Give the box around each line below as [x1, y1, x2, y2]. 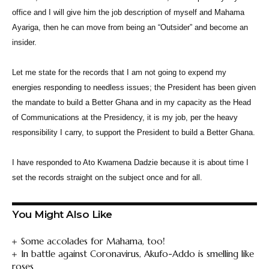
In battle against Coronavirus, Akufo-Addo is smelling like [21, 248, 255, 260]
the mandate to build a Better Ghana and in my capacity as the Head [12, 98, 251, 107]
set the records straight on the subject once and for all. [12, 173, 205, 183]
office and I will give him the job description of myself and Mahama [12, 8, 244, 17]
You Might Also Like [12, 208, 112, 221]
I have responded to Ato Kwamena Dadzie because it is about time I [12, 158, 249, 168]
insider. [12, 38, 37, 47]
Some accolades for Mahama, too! [21, 235, 166, 247]
